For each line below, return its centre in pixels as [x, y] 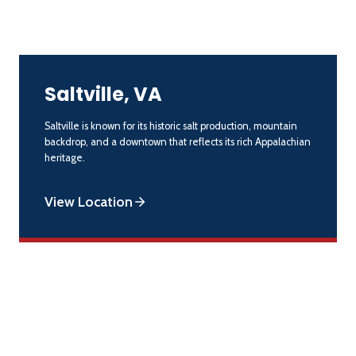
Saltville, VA [103, 94]
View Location [89, 201]
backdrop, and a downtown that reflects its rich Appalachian [178, 141]
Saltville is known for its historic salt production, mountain [171, 126]
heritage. [65, 157]
